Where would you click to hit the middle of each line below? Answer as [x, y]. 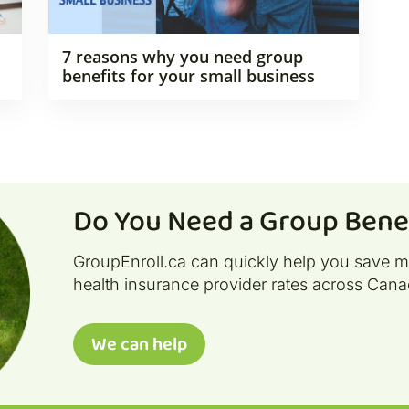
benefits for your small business [188, 76]
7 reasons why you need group [182, 57]
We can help [139, 345]
